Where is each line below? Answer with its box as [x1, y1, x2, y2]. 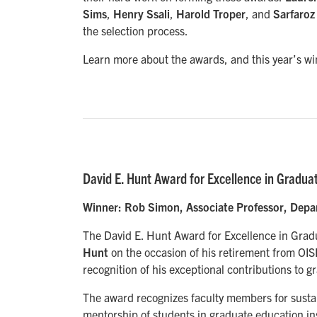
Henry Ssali [113, 6, 170, 21]
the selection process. [83, 23, 188, 38]
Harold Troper [176, 6, 246, 21]
